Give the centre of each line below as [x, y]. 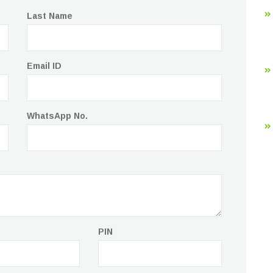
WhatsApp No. [57, 116]
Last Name [50, 16]
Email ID [44, 66]
